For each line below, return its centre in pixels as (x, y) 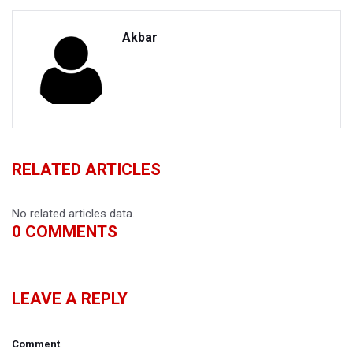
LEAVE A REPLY (70, 298)
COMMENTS (69, 231)
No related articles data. (73, 213)
